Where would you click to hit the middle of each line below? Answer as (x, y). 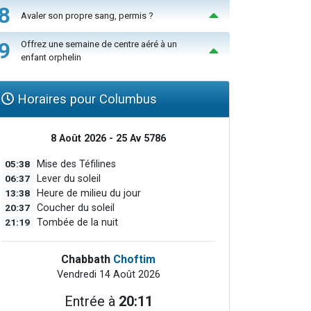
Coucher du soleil (74, 208)
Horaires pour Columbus (85, 99)
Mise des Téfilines (75, 165)
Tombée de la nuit (76, 223)
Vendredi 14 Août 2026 (108, 275)
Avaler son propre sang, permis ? (87, 15)
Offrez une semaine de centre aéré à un (99, 44)
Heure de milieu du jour (87, 194)
